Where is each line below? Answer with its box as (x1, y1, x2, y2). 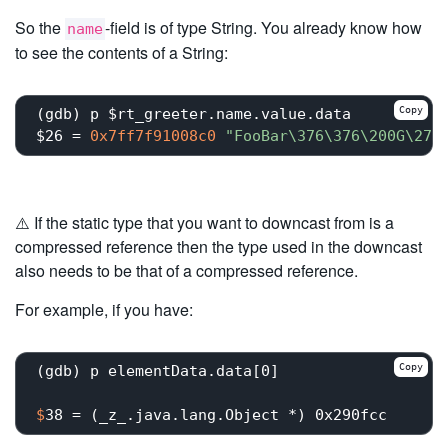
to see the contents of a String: (15, 40, 228, 64)
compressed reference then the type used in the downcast (15, 234, 422, 258)
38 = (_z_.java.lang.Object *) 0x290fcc (45, 406, 387, 425)
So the (15, 15, 65, 39)
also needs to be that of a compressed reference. (15, 258, 358, 282)
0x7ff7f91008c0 (90, 127, 216, 146)
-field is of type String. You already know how (105, 15, 422, 39)
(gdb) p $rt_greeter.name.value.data (36, 105, 351, 124)
